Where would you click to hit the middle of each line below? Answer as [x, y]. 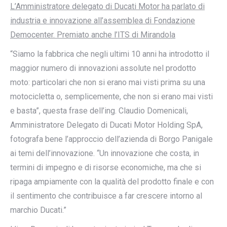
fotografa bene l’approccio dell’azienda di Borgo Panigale [111, 139]
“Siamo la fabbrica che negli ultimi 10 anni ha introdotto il [110, 54]
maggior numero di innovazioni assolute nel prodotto [103, 68]
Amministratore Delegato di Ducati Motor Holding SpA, [106, 125]
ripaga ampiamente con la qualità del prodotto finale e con [112, 182]
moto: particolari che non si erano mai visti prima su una [108, 82]
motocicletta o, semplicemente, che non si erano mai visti [111, 97]
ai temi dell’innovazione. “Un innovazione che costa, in [105, 153]
